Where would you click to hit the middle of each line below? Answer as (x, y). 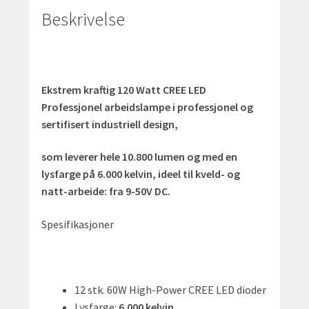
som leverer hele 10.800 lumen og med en (140, 157)
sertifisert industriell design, (110, 124)
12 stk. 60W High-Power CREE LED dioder (171, 290)
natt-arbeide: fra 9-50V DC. (106, 191)
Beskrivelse (83, 20)
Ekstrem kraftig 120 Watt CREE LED (124, 89)
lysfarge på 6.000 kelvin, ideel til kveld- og (141, 174)
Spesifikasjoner (78, 224)
